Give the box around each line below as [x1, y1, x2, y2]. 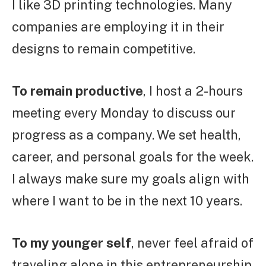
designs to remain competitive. [12, 41, 195, 57]
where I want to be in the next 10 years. [12, 193, 242, 209]
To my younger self [12, 235, 131, 251]
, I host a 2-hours [143, 83, 243, 99]
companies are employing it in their [12, 19, 224, 35]
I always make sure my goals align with [12, 171, 249, 187]
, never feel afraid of [131, 235, 254, 251]
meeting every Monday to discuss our [12, 105, 236, 121]
